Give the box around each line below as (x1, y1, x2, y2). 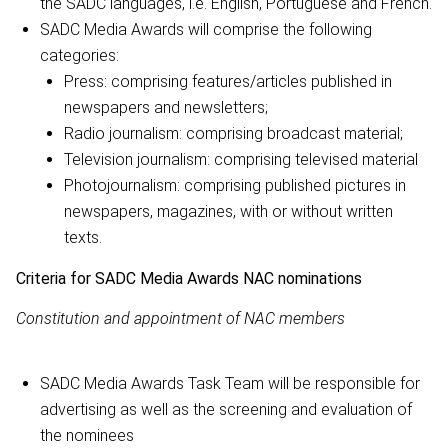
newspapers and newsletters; (64, 97, 268, 117)
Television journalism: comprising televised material (64, 149, 418, 169)
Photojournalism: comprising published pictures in (64, 175, 406, 195)
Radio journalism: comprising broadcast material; (64, 123, 403, 143)
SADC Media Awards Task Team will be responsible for (40, 373, 420, 393)
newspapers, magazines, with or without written (64, 201, 393, 221)
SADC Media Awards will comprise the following (40, 19, 372, 39)
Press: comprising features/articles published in (64, 71, 392, 91)
